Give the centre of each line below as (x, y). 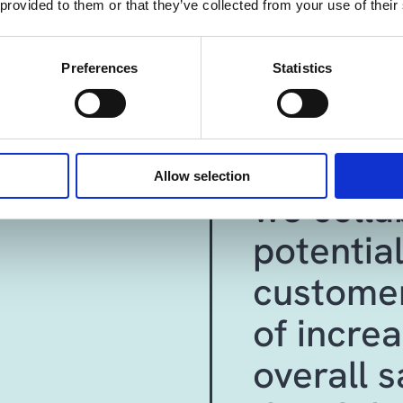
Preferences (100, 67)
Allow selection (201, 175)
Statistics (302, 67)
